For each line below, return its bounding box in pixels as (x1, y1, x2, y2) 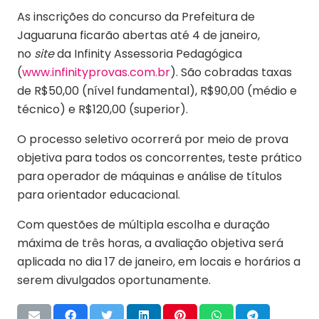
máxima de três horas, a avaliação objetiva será (17, 234, 283, 251)
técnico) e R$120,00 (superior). (17, 100, 188, 117)
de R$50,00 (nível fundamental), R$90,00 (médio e (17, 82, 297, 99)
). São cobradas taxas (170, 63, 292, 80)
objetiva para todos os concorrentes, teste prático (17, 149, 302, 166)
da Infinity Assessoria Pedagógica (54, 45, 242, 62)
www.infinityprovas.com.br (22, 63, 170, 80)
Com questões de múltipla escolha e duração (17, 216, 270, 233)
